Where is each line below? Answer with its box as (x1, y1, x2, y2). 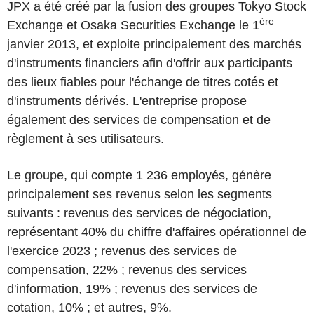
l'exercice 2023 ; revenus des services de (7, 243, 237, 258)
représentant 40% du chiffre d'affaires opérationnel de (7, 224, 306, 239)
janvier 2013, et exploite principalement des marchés (7, 36, 301, 51)
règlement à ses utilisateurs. (7, 131, 164, 146)
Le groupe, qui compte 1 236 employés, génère (7, 168, 271, 182)
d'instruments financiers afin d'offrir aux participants (7, 55, 292, 70)
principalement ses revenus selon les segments (7, 186, 272, 201)
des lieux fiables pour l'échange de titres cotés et (7, 74, 278, 89)
